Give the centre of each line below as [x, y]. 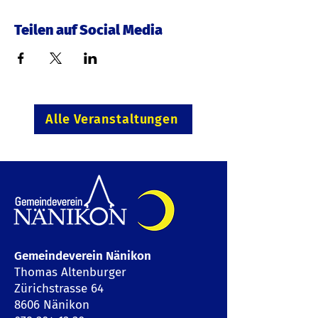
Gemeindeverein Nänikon [83, 256]
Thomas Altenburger [70, 272]
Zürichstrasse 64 [59, 289]
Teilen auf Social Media [88, 30]
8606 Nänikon [52, 305]
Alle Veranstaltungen [112, 119]
